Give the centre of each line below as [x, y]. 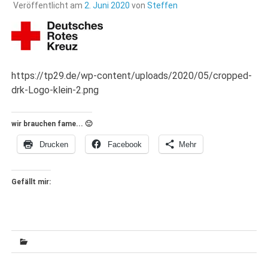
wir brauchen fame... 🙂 [52, 124]
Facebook [125, 144]
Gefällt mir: [31, 182]
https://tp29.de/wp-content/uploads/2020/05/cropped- [132, 75]
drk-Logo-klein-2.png [55, 90]
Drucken [54, 144]
